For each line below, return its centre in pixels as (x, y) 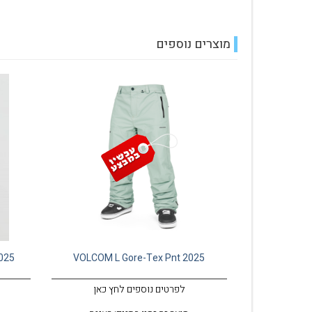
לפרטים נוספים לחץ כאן (139, 289)
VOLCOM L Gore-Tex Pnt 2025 (139, 258)
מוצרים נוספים (193, 44)
